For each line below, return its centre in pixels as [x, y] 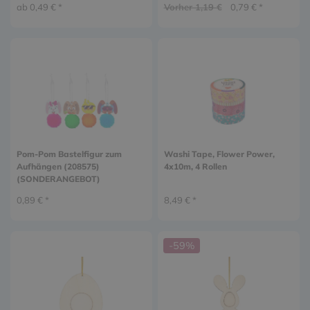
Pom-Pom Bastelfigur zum [69, 154]
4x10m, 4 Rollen [195, 166]
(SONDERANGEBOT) [58, 179]
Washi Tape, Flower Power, [219, 154]
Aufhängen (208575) [58, 166]
